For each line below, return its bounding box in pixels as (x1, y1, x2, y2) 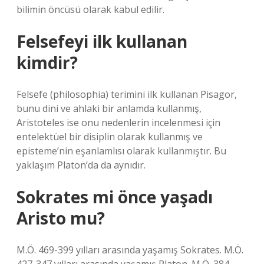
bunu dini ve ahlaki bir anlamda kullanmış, (16, 102, 202, 115)
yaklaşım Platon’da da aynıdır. (16, 159, 146, 171)
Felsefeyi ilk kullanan (16, 30, 187, 52)
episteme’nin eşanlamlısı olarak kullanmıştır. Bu (16, 144, 226, 157)
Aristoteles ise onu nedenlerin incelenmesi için (16, 116, 220, 129)
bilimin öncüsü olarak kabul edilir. (16, 3, 164, 16)
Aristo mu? (16, 207, 105, 229)
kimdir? (16, 51, 78, 74)
